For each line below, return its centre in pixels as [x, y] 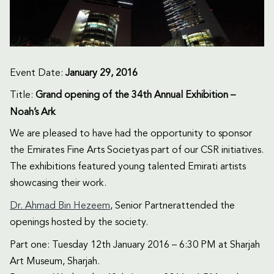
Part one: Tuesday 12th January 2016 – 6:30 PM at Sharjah [135, 245]
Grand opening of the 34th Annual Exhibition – [135, 95]
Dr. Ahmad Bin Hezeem [60, 206]
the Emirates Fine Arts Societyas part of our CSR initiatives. [137, 150]
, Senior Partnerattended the [172, 206]
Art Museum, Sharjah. [55, 261]
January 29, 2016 [102, 73]
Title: [23, 95]
